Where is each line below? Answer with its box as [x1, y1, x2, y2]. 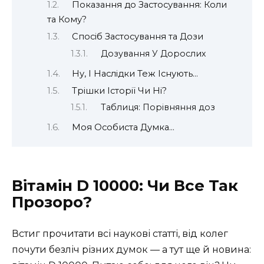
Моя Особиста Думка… [71, 122, 174, 133]
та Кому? [47, 14, 87, 25]
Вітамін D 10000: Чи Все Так [12, 176, 238, 195]
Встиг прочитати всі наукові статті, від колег [12, 227, 228, 239]
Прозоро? [12, 192, 92, 212]
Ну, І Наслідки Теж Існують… [71, 68, 198, 79]
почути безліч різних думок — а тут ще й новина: [12, 243, 251, 255]
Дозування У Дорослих [101, 48, 206, 59]
